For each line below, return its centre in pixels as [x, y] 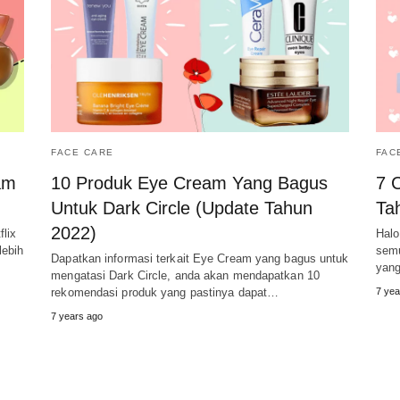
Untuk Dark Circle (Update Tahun [182, 208]
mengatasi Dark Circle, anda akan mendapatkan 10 [185, 276]
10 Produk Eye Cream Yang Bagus [190, 183]
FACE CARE [83, 153]
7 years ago [77, 317]
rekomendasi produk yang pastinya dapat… [165, 293]
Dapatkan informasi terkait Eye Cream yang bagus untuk [200, 259]
